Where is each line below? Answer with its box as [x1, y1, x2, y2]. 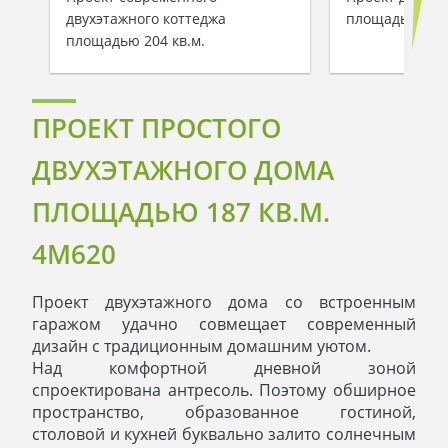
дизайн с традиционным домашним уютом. [32, 334, 371, 357]
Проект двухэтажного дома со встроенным [32, 290, 416, 313]
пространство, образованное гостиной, [32, 400, 416, 423]
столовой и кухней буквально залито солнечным [32, 422, 416, 445]
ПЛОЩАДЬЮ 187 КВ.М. [32, 193, 330, 230]
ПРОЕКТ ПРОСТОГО [32, 109, 281, 146]
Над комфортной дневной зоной [32, 356, 416, 379]
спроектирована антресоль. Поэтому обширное [32, 378, 416, 401]
